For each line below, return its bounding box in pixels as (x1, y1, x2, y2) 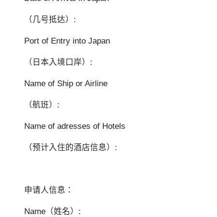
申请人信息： (24, 186, 74, 194)
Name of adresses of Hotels (24, 122, 126, 130)
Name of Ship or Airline (24, 79, 108, 88)
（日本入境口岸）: (24, 58, 93, 66)
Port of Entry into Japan (24, 36, 110, 45)
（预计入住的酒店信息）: (24, 143, 118, 152)
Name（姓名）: (24, 207, 81, 216)
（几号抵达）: (24, 15, 79, 24)
